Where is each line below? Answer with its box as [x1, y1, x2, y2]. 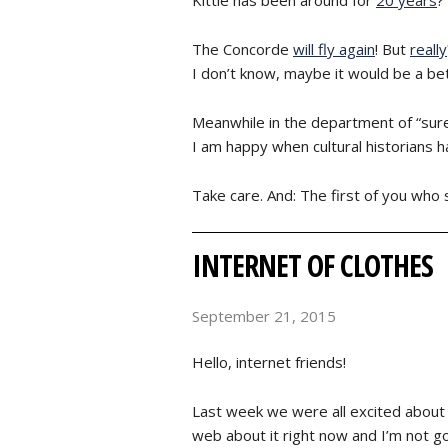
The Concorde [192, 38, 293, 59]
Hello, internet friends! [192, 352, 346, 372]
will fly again [293, 38, 375, 59]
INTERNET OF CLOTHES [192, 244, 433, 286]
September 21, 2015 [192, 305, 336, 326]
